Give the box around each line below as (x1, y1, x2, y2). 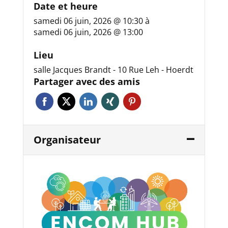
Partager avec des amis (33, 75, 140, 88)
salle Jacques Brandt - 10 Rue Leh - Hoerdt (33, 64, 193, 76)
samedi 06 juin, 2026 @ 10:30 (33, 15, 145, 27)
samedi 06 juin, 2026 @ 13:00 (33, 26, 143, 38)
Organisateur (33, 133, 101, 147)
